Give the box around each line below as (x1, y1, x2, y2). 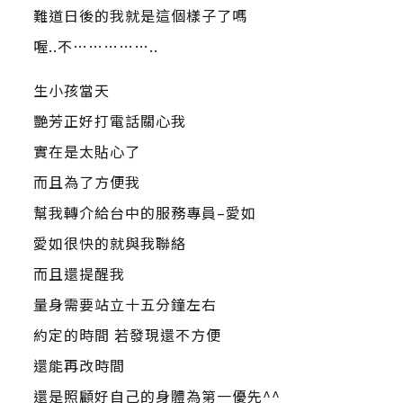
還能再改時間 (32, 354, 125, 376)
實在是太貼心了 (32, 140, 140, 162)
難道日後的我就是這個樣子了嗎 (32, 4, 247, 26)
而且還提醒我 (32, 263, 125, 284)
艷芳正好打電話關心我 (32, 110, 186, 131)
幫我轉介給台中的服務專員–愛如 (32, 201, 256, 223)
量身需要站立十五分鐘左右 (32, 293, 217, 315)
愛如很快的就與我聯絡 (32, 232, 186, 254)
